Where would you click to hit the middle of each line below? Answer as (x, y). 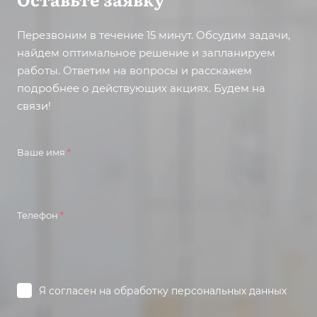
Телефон (39, 215)
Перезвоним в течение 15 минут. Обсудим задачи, (154, 35)
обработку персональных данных (200, 291)
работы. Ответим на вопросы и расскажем (134, 70)
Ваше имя (42, 152)
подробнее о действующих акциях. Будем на (141, 88)
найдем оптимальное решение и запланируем (146, 53)
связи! (34, 106)
